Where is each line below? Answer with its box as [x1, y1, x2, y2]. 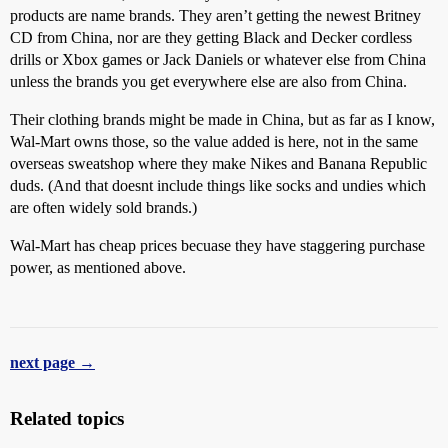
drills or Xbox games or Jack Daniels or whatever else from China [10, 50, 426, 68]
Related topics [10, 407, 124, 429]
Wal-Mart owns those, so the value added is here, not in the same [10, 132, 418, 150]
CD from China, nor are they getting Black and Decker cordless [10, 28, 412, 46]
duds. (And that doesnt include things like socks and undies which [10, 176, 426, 194]
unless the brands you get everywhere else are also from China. [10, 72, 407, 90]
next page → [10, 353, 95, 371]
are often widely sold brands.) [10, 198, 197, 216]
